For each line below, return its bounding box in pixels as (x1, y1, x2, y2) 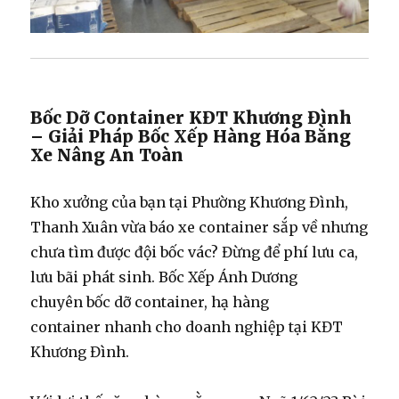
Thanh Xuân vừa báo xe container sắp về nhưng (30, 217, 369, 236)
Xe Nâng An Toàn (30, 143, 184, 166)
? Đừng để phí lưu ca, (211, 242, 359, 261)
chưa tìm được (30, 242, 135, 261)
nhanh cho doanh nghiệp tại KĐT (101, 317, 344, 336)
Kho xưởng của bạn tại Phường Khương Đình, (30, 192, 349, 211)
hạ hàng (211, 292, 270, 311)
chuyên (30, 292, 87, 311)
